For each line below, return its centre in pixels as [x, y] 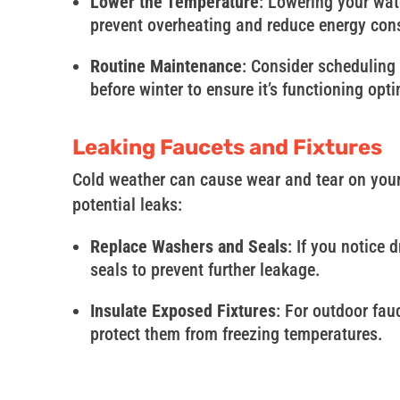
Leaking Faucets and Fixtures [227, 148]
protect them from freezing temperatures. [236, 334]
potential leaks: [127, 205]
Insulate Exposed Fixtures [183, 311]
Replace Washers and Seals [188, 247]
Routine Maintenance [166, 67]
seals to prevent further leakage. [205, 270]
